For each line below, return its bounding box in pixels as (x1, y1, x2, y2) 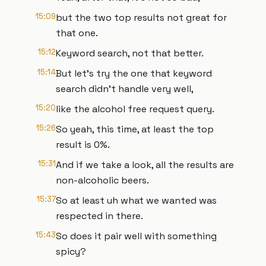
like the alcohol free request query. (56, 103, 214, 115)
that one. (56, 27, 98, 39)
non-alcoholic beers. (56, 174, 149, 186)
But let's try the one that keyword (56, 67, 212, 80)
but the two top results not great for (56, 11, 227, 24)
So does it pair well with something (56, 230, 217, 242)
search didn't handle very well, (56, 83, 194, 95)
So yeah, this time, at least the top (56, 123, 214, 135)
